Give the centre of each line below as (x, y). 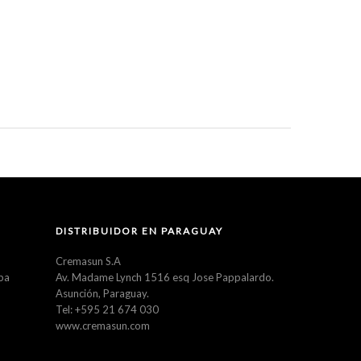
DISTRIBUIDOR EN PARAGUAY (139, 231)
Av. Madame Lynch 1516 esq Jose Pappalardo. (164, 278)
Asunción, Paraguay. (102, 294)
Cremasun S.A (88, 261)
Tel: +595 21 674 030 (107, 310)
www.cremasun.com (102, 326)
